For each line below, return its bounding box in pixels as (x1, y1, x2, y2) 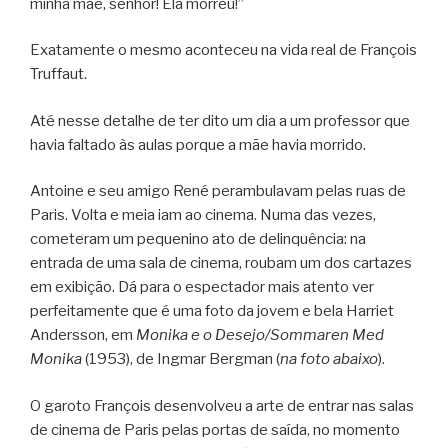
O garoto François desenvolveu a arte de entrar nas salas (30, 396, 414, 415)
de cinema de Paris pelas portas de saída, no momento (30, 420, 400, 439)
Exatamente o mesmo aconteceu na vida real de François (30, 41, 417, 60)
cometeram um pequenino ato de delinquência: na (30, 230, 366, 249)
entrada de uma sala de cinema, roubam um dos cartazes (30, 254, 412, 273)
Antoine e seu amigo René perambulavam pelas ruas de (30, 182, 406, 201)
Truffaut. (30, 65, 87, 84)
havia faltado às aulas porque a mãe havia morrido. (30, 135, 366, 154)
